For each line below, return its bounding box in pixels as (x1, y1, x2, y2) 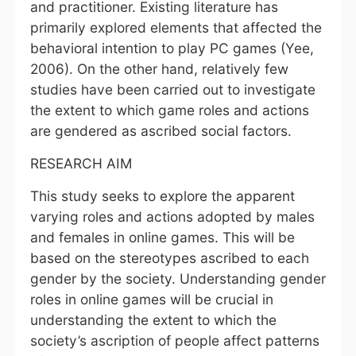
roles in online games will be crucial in (29, 291, 273, 308)
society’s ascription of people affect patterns (29, 332, 319, 349)
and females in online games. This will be (29, 229, 295, 246)
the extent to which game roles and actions (29, 102, 309, 118)
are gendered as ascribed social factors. (29, 122, 292, 139)
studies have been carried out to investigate (29, 81, 315, 98)
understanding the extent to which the (29, 311, 277, 328)
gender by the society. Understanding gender (29, 270, 326, 287)
